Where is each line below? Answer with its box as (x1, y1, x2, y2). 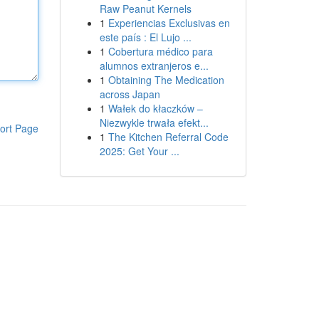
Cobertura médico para (108, 44, 213, 58)
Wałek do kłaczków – (108, 101, 203, 115)
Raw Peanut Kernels (99, 1, 192, 16)
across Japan (99, 87, 160, 101)
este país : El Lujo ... (99, 30, 192, 44)
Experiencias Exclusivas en (108, 16, 230, 30)
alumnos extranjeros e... (99, 58, 209, 73)
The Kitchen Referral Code (108, 130, 229, 144)
